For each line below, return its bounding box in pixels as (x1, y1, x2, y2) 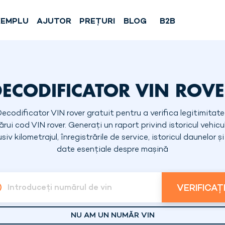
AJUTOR (37, 17, 71, 27)
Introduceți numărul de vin (8, 183, 112, 193)
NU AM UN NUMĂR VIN (70, 210, 155, 220)
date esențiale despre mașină (57, 145, 168, 155)
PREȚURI (79, 17, 115, 27)
